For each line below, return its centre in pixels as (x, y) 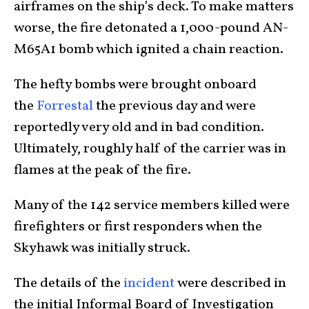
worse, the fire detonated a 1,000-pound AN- (151, 28)
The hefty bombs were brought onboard (135, 85)
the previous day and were (175, 106)
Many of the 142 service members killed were (152, 206)
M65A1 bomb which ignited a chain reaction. (149, 50)
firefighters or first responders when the (138, 227)
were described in (230, 283)
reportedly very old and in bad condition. (139, 128)
